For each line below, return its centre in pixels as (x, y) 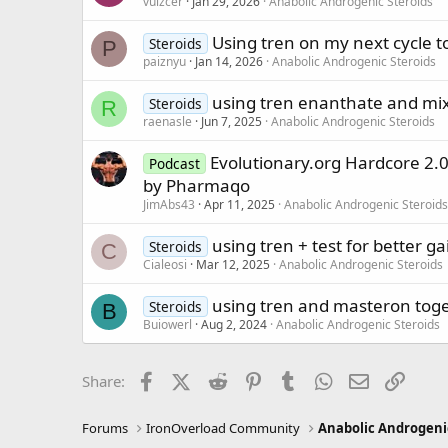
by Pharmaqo (196, 185)
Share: (103, 381)
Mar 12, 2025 (233, 264)
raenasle (167, 121)
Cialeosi (165, 264)
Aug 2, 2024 (234, 324)
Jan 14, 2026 (229, 61)
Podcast (174, 163)
